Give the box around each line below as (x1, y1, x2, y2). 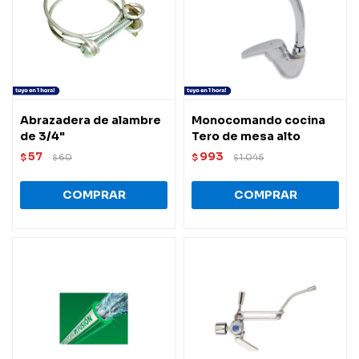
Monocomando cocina (192, 112, 325, 127)
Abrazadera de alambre (20, 112, 161, 127)
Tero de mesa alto (192, 128, 301, 143)
